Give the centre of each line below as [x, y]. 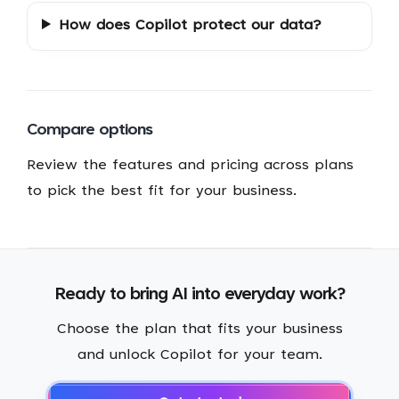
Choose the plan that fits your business [199, 329]
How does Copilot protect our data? [190, 25]
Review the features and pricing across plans [190, 165]
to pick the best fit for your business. [161, 191]
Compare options [89, 130]
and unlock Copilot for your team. [199, 355]
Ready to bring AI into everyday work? [199, 295]
